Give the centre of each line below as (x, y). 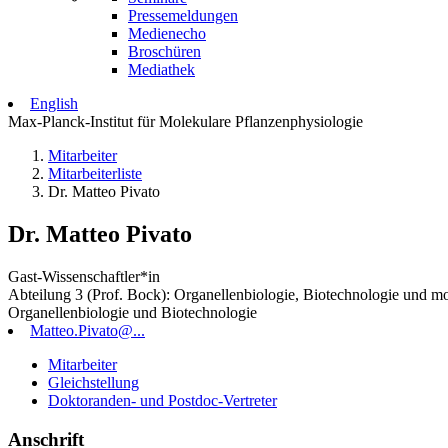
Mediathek (161, 69)
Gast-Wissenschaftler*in (84, 276)
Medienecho (167, 33)
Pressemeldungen (183, 15)
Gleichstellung (93, 382)
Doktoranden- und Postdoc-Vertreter (162, 400)
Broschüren (164, 51)
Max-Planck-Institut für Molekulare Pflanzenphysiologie (185, 121)
